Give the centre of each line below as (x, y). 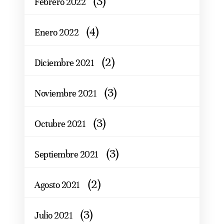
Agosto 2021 (57, 184)
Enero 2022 (56, 32)
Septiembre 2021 (66, 154)
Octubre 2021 (60, 123)
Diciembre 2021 (64, 62)
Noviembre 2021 (65, 93)
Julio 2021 (53, 215)
